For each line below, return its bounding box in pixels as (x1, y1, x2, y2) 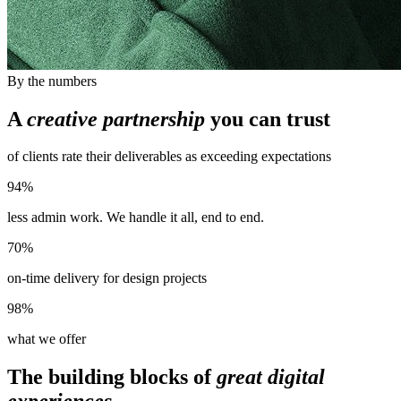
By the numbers (7, 73, 97, 89)
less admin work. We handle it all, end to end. (7, 209, 264, 226)
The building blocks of (7, 365, 217, 389)
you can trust (210, 107, 330, 131)
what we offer (7, 331, 86, 347)
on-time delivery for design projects (7, 270, 207, 286)
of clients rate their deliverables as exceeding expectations (7, 149, 331, 165)
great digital (217, 365, 325, 389)
